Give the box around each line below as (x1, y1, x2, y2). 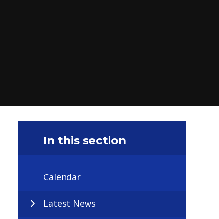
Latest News (44, 197, 96, 209)
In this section (44, 133, 126, 147)
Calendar (44, 171, 81, 183)
